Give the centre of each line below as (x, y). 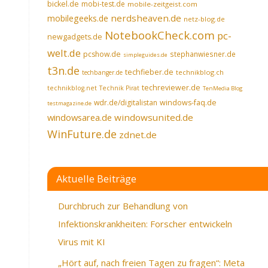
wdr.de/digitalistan (126, 102)
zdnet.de (138, 134)
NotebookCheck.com (160, 35)
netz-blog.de (204, 19)
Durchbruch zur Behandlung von (123, 205)
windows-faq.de (188, 102)
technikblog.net (72, 88)
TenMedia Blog (223, 88)
